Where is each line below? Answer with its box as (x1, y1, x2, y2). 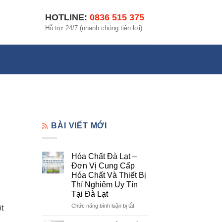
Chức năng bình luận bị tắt (71, 202, 134, 209)
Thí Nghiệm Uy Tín (71, 180, 138, 189)
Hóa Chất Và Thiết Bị (71, 170, 146, 179)
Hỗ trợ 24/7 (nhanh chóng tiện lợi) (45, 24, 142, 32)
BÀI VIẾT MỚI (51, 121, 107, 130)
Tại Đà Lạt (71, 189, 108, 198)
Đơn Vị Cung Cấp (71, 161, 135, 170)
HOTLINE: (45, 12, 90, 22)
